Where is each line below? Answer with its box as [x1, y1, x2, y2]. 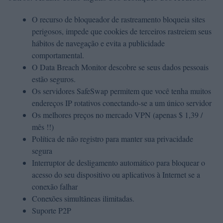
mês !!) [32, 121, 54, 132]
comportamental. [32, 50, 84, 60]
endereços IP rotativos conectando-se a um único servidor [32, 98, 212, 108]
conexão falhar [32, 181, 78, 192]
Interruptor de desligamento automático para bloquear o [32, 157, 205, 168]
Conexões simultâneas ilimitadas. [32, 193, 134, 204]
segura [32, 145, 52, 156]
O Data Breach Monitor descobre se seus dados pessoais [32, 62, 209, 72]
